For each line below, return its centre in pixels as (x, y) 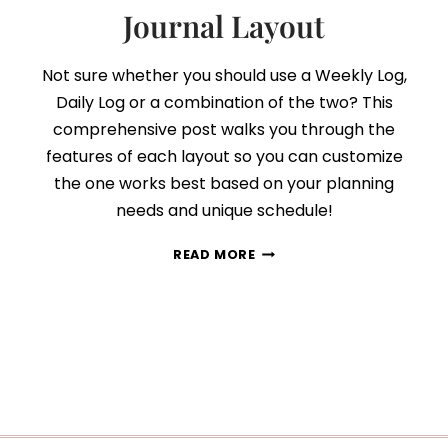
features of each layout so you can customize (224, 156)
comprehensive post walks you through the (224, 129)
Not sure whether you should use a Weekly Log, (224, 75)
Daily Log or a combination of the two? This (224, 102)
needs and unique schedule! (224, 210)
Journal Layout (224, 26)
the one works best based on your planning (224, 183)
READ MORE (214, 254)
